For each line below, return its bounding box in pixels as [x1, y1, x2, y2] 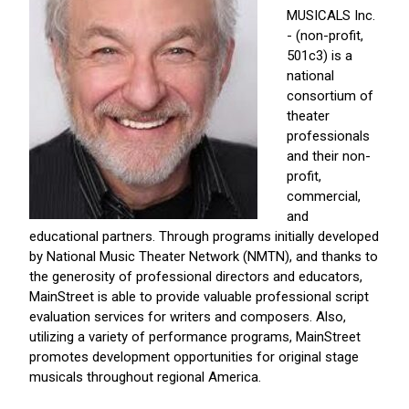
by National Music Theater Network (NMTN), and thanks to [29, 248, 378, 266]
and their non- [287, 148, 371, 165]
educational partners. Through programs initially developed [29, 228, 379, 246]
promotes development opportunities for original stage [29, 349, 359, 366]
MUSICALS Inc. [287, 7, 375, 25]
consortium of [287, 88, 373, 105]
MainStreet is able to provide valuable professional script [29, 288, 369, 306]
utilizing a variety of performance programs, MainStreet [29, 329, 361, 346]
